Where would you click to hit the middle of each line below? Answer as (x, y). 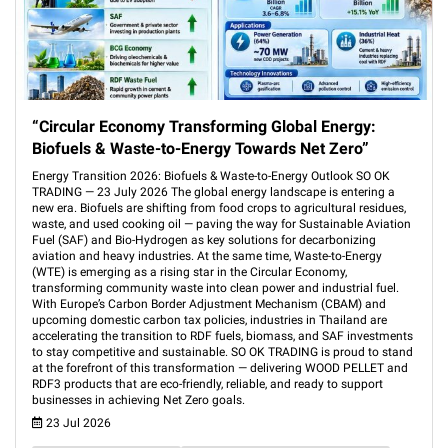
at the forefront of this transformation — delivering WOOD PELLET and (220, 368)
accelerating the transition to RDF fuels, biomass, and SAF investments (222, 336)
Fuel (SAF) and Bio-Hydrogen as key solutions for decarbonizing (204, 240)
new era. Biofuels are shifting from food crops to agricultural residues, (219, 208)
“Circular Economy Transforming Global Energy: (204, 126)
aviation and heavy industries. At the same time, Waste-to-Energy (207, 256)
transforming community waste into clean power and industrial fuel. (215, 288)
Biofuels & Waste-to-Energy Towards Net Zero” (200, 148)
